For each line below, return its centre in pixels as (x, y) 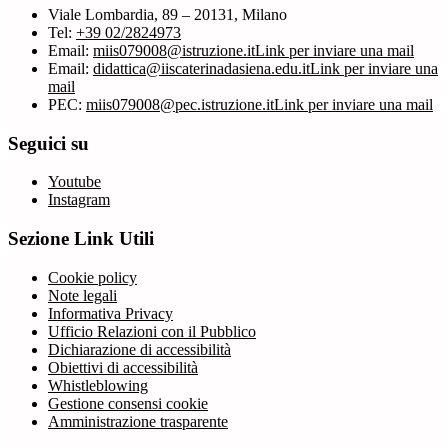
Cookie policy (92, 277)
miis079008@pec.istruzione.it (180, 104)
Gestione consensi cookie (128, 403)
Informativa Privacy (110, 313)
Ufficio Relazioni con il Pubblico (152, 331)
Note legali (82, 295)
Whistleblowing (98, 385)
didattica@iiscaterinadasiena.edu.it (201, 68)
